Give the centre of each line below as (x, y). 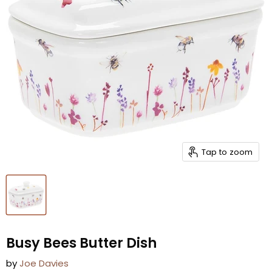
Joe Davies (44, 263)
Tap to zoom (227, 152)
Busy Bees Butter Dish (81, 243)
